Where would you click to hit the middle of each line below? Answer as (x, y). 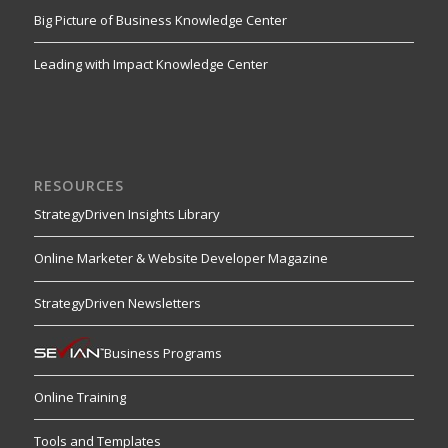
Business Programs (162, 352)
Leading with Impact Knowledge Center (150, 64)
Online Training (79, 396)
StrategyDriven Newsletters (117, 302)
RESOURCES (78, 186)
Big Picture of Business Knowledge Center (160, 20)
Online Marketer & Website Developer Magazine (180, 258)
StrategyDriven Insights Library (126, 214)
